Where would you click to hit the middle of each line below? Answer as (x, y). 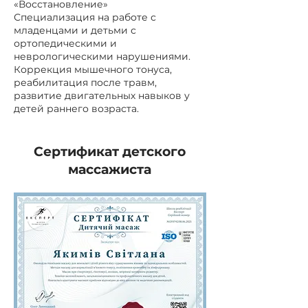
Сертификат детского (109, 152)
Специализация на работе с (85, 17)
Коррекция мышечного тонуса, (93, 69)
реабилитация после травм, (85, 82)
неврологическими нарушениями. (102, 56)
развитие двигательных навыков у (102, 96)
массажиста (109, 169)
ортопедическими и (65, 43)
